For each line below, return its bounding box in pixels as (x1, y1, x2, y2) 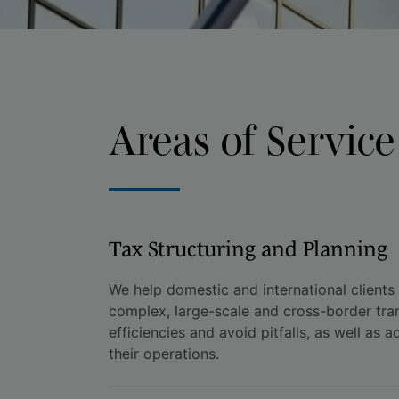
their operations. (108, 344, 219, 362)
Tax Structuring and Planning (108, 236, 387, 261)
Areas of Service (108, 117, 395, 163)
